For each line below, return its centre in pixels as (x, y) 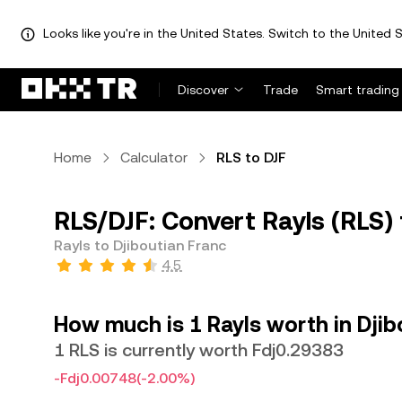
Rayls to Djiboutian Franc (140, 245)
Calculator (154, 157)
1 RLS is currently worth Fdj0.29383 (199, 350)
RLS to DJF (251, 157)
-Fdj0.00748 (95, 378)
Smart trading (358, 90)
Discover (203, 90)
